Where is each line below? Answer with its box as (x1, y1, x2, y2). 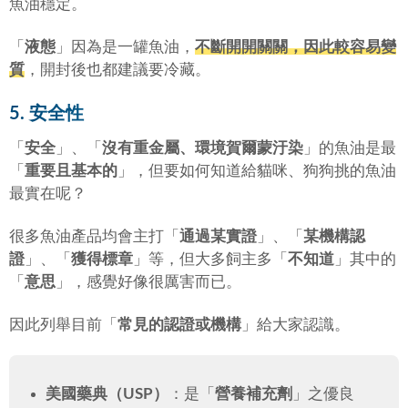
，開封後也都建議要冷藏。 (25, 62, 210, 78)
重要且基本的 (25, 162, 117, 178)
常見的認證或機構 (117, 316, 241, 332)
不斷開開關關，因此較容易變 (195, 39, 396, 56)
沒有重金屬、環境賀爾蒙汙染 (102, 139, 303, 156)
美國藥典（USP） (45, 385, 168, 402)
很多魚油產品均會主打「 (9, 228, 179, 244)
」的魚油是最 (303, 139, 396, 156)
